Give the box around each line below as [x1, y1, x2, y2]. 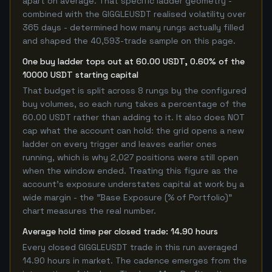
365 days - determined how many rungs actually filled [22, 22, 244, 33]
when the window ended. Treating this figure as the [22, 165, 238, 176]
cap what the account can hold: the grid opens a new [22, 125, 244, 136]
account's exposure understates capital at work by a [22, 178, 244, 189]
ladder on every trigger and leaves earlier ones [22, 138, 217, 149]
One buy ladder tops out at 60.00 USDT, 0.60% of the [22, 56, 245, 67]
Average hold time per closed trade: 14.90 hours [22, 226, 218, 237]
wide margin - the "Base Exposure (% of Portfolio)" [22, 192, 232, 203]
